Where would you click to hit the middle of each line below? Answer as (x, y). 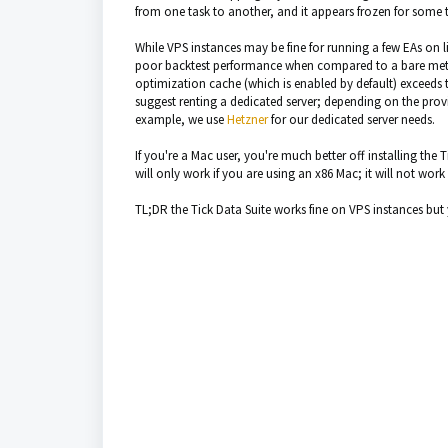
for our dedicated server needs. (351, 119)
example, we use (181, 119)
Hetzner (247, 119)
